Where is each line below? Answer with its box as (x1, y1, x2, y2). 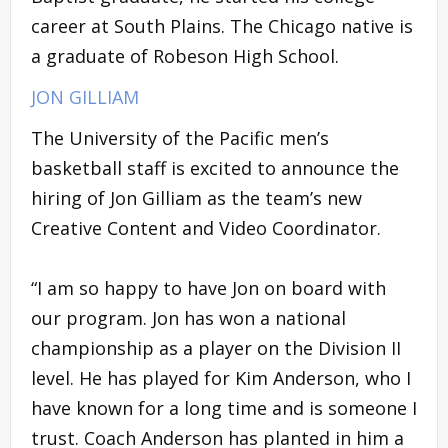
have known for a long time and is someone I (31, 395, 417, 420)
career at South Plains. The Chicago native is (31, 13, 413, 38)
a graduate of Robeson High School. (31, 43, 339, 68)
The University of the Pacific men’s (31, 125, 329, 150)
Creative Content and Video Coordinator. (31, 215, 386, 240)
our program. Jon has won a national (31, 305, 346, 330)
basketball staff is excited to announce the (31, 155, 399, 180)
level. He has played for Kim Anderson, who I (31, 365, 411, 390)
